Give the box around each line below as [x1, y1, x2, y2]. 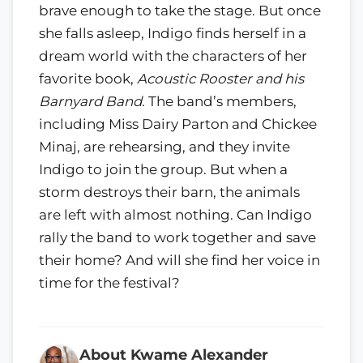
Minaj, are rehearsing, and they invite [39, 138, 290, 155]
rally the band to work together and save [39, 228, 316, 246]
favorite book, [39, 70, 137, 87]
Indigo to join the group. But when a [39, 160, 288, 177]
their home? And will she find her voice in [39, 251, 320, 268]
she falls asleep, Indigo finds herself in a [39, 24, 306, 41]
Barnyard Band [39, 92, 142, 109]
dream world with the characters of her [39, 47, 307, 64]
